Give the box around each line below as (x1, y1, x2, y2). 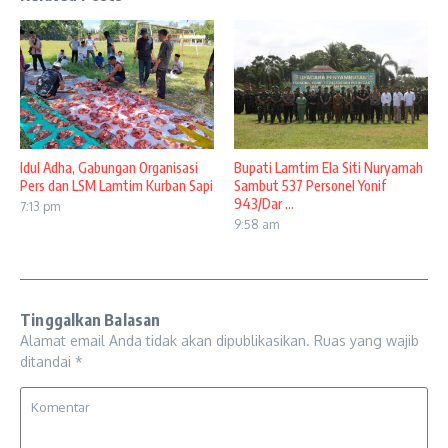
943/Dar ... (234, 195, 294, 213)
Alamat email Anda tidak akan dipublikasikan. (20, 332, 310, 350)
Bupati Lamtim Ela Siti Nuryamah (234, 159, 423, 177)
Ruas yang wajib (314, 332, 419, 350)
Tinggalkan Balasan (20, 310, 161, 331)
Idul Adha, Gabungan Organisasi (20, 159, 198, 177)
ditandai (20, 353, 75, 371)
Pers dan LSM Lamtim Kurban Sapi (20, 177, 213, 195)
